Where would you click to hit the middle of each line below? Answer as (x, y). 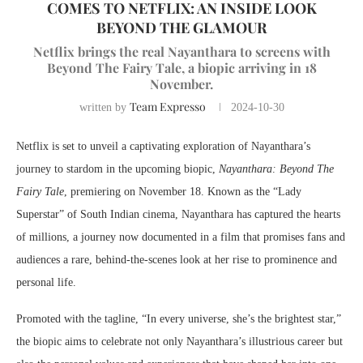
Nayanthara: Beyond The (276, 169)
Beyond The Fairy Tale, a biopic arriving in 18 (181, 68)
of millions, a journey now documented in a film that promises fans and (181, 237)
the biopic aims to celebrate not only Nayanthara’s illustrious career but (179, 342)
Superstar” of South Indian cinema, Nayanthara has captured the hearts (178, 215)
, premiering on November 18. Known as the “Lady (183, 192)
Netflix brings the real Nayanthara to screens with (181, 52)
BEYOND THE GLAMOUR (181, 28)
